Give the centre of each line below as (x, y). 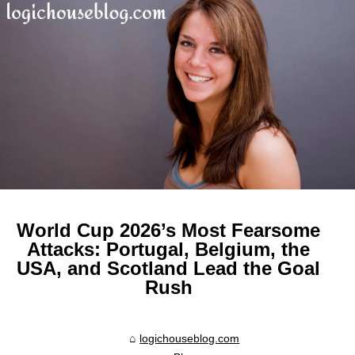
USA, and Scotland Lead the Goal (169, 268)
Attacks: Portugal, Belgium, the (169, 249)
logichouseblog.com (190, 338)
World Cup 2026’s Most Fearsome (169, 230)
